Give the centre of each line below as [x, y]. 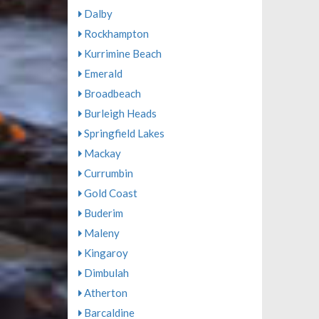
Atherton [104, 293]
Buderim [102, 213]
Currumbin [107, 173]
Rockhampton [115, 33]
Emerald [102, 73]
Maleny [100, 233]
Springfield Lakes [123, 133]
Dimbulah [105, 273]
